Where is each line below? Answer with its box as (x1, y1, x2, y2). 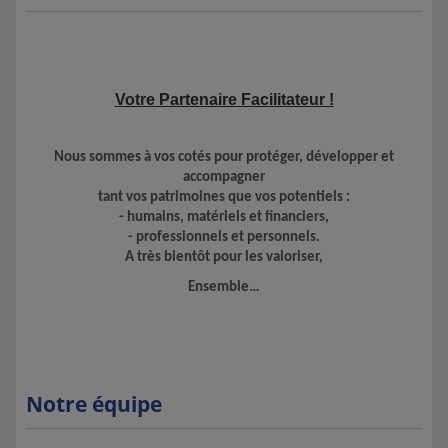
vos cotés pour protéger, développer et (154, 150, 394, 165)
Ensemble (188, 280, 249, 295)
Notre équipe (26, 390, 162, 418)
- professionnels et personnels (128, 230, 316, 245)
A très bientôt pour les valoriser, (125, 250, 323, 265)
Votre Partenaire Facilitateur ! (114, 91, 334, 108)
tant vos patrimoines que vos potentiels (98, 190, 346, 205)
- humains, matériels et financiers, (119, 210, 329, 225)
